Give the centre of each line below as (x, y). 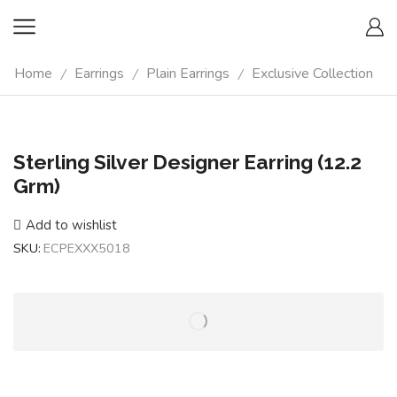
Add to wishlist (71, 225)
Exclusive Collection (312, 74)
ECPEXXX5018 (87, 248)
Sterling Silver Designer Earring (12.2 (187, 162)
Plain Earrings (188, 74)
